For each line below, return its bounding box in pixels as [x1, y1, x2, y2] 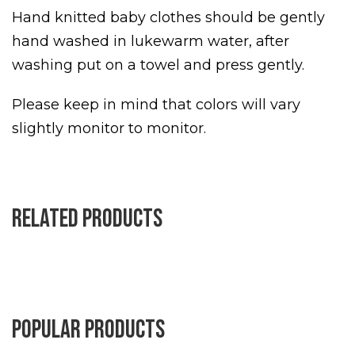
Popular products [12, 314, 165, 345]
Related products [12, 203, 162, 235]
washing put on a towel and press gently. [12, 55, 304, 74]
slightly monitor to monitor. [12, 119, 206, 137]
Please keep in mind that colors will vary [12, 95, 300, 113]
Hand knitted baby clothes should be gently [12, 8, 325, 26]
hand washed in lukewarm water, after [12, 32, 289, 50]
